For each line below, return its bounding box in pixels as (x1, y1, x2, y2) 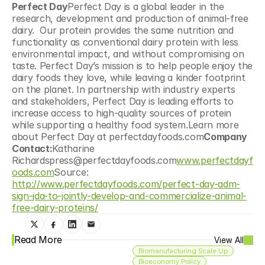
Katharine (52, 143, 95, 154)
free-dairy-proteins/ (12, 202, 98, 214)
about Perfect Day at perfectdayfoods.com (12, 131, 204, 143)
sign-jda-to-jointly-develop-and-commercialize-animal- (12, 190, 247, 202)
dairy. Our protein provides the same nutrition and (12, 24, 234, 36)
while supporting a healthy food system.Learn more (12, 119, 239, 131)
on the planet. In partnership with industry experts (12, 83, 235, 95)
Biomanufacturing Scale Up (138, 246, 228, 255)
